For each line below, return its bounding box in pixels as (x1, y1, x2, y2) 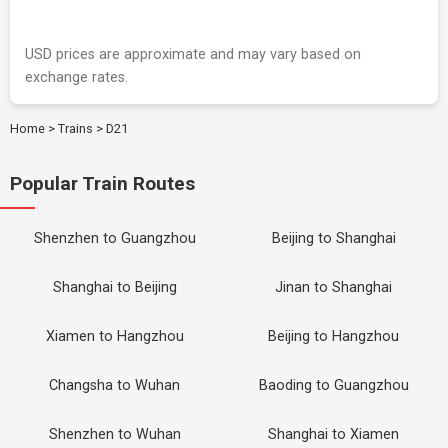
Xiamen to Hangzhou (45, 328, 184, 345)
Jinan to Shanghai (275, 279, 392, 296)
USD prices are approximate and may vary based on (25, 46, 361, 63)
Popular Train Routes (10, 172, 195, 195)
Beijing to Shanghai (271, 230, 396, 247)
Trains (58, 121, 93, 136)
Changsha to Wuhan (49, 377, 180, 394)
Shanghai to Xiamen (268, 426, 399, 443)
